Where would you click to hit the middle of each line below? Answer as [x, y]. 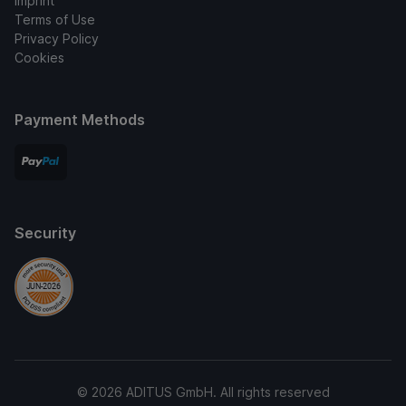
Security [45, 233]
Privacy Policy [57, 39]
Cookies [39, 58]
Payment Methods [80, 120]
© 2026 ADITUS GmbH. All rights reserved [203, 392]
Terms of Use [55, 19]
